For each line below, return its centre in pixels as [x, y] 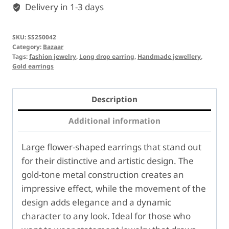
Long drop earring [107, 56]
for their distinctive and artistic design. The [108, 161]
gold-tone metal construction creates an [103, 174]
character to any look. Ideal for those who [106, 216]
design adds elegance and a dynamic [96, 202]
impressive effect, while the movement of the [114, 188]
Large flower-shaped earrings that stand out [111, 147]
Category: [28, 47]
